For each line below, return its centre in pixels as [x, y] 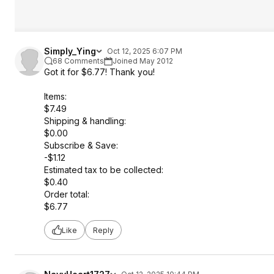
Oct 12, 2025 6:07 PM [145, 51]
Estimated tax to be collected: [104, 170]
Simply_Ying [70, 51]
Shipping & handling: [85, 121]
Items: [55, 96]
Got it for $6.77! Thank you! [99, 72]
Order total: [67, 194]
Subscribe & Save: [81, 145]
